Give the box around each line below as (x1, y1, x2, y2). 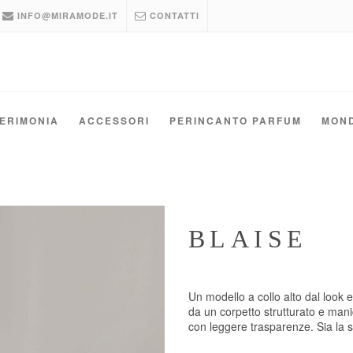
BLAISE (188, 225, 308, 253)
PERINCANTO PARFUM (169, 113, 302, 128)
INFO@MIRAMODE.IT (14, 9, 118, 21)
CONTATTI (147, 9, 199, 21)
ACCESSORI (79, 113, 150, 128)
